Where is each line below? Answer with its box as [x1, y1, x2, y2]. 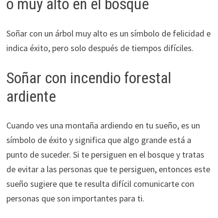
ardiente [6, 87, 56, 106]
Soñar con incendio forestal [6, 68, 171, 87]
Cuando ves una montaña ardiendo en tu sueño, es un [6, 120, 200, 131]
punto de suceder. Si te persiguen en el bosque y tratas [6, 149, 204, 161]
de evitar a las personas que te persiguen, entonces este [6, 163, 210, 175]
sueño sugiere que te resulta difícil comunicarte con [6, 178, 194, 190]
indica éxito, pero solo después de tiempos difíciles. [6, 42, 194, 54]
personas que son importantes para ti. [6, 193, 145, 204]
